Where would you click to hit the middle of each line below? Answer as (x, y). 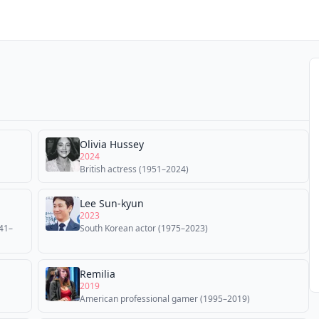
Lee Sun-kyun (112, 203)
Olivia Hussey (112, 144)
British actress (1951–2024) (134, 169)
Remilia (98, 274)
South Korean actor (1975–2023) (144, 228)
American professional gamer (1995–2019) (165, 299)
